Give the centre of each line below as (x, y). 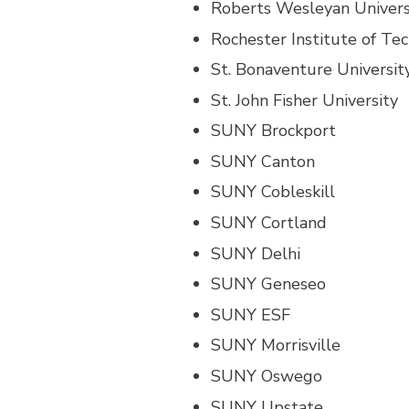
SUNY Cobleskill (273, 192)
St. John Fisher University (304, 100)
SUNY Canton (263, 161)
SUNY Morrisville (276, 346)
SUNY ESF (251, 315)
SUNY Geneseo (268, 284)
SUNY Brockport (273, 131)
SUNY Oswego (267, 377)
